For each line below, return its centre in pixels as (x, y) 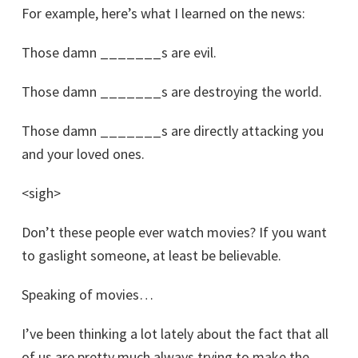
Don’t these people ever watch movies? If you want (174, 232)
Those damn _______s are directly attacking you (173, 131)
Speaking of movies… (88, 294)
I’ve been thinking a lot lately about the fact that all (175, 334)
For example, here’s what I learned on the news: (163, 13)
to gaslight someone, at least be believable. (151, 255)
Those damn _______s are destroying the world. (172, 91)
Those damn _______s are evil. (119, 52)
